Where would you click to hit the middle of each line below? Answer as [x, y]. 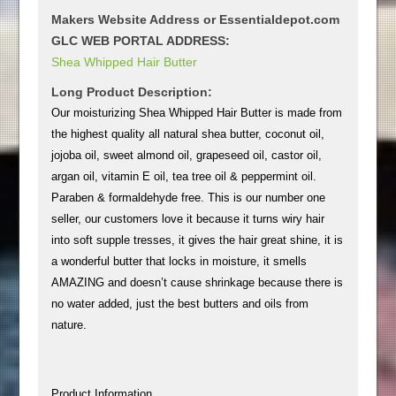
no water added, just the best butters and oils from [180, 303]
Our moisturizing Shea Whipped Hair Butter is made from [197, 112]
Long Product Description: [132, 91]
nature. [69, 324]
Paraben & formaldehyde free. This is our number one [189, 197]
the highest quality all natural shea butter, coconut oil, [188, 133]
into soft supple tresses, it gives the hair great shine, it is [198, 240]
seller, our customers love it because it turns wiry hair [188, 218]
